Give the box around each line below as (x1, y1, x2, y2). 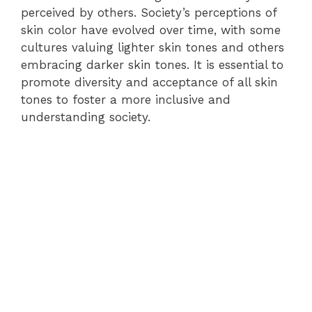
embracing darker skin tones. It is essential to (21, 58, 283, 72)
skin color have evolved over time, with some (21, 23, 281, 37)
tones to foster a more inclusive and (21, 93, 231, 107)
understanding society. (21, 110, 150, 124)
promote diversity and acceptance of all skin (21, 75, 278, 89)
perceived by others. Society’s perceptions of (21, 6, 276, 19)
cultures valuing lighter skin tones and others (21, 40, 284, 54)
